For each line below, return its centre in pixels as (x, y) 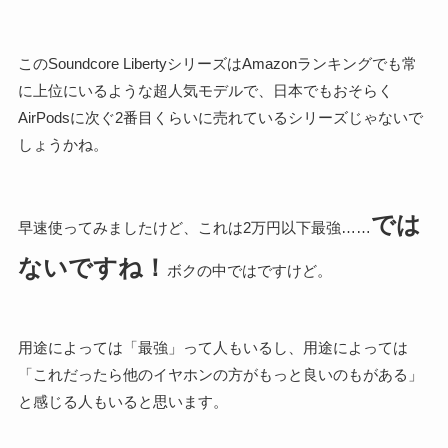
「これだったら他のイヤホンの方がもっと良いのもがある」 (220, 374)
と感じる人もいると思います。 (122, 401)
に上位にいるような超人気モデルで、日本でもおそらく (205, 90)
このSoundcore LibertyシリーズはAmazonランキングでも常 (217, 63)
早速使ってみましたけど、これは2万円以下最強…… (194, 227)
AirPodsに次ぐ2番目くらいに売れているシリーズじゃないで (220, 117)
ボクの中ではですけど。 (249, 270)
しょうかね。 (62, 144)
